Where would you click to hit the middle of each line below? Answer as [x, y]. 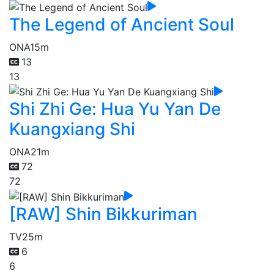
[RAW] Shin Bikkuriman [103, 214]
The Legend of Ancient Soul [122, 24]
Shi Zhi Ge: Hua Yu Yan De [115, 109]
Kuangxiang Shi [72, 129]
